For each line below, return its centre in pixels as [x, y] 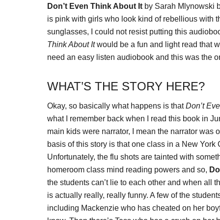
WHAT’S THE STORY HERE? [126, 86]
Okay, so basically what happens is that [116, 106]
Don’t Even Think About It [95, 6]
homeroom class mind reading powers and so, [128, 170]
